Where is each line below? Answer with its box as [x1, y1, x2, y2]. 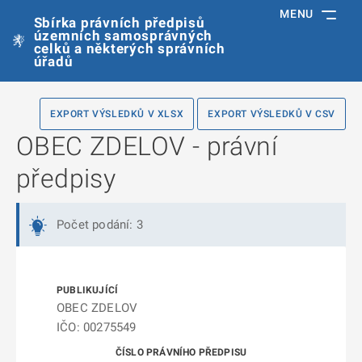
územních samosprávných [33, 27, 213, 44]
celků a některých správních [33, 40, 225, 57]
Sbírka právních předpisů [33, 15, 205, 31]
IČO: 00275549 [57, 320, 137, 335]
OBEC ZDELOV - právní [16, 131, 277, 162]
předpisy [16, 163, 116, 194]
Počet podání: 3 [57, 217, 143, 232]
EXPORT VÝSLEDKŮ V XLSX [50, 108, 184, 120]
